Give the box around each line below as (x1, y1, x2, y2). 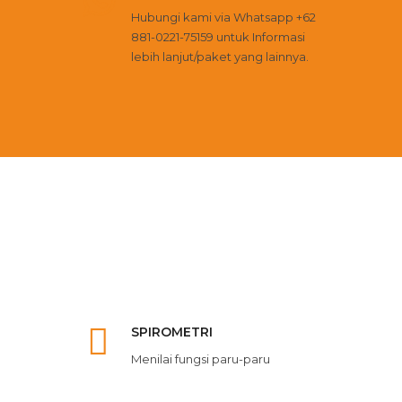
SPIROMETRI (130, 324, 213, 340)
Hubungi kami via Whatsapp (130, 10, 296, 24)
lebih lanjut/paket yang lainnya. (130, 49, 309, 64)
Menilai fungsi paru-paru (130, 352, 270, 366)
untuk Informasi (213, 30, 305, 44)
